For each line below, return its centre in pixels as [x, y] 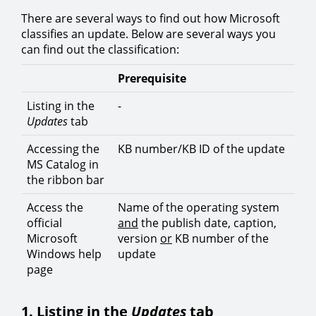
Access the [55, 207]
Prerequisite [152, 78]
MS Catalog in [63, 164]
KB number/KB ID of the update [201, 149]
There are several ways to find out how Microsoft [151, 18]
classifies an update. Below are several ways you [148, 34]
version [139, 238]
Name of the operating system [199, 207]
